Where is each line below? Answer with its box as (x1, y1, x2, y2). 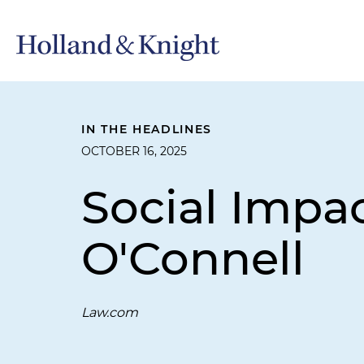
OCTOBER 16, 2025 (81, 144, 187, 158)
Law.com (81, 305, 138, 320)
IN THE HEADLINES (81, 122, 213, 136)
